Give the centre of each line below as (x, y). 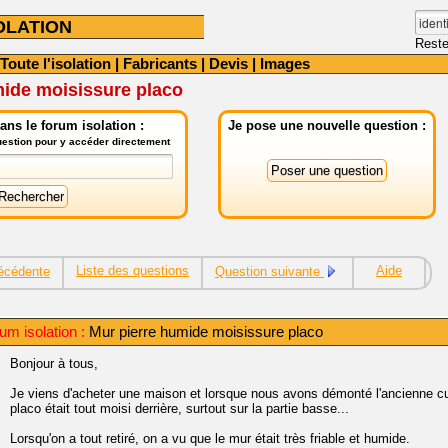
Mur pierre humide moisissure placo (204, 332)
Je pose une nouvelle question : (327, 125)
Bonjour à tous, (54, 363)
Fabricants (160, 63)
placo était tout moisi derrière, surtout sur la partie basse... (179, 408)
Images (285, 63)
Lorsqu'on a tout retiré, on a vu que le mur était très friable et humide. (210, 438)
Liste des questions (132, 270)
